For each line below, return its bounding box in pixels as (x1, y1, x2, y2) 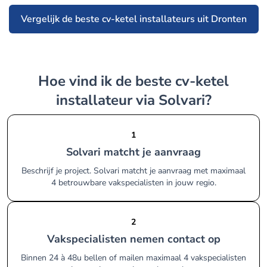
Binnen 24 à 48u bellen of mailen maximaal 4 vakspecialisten (21, 252, 246, 263)
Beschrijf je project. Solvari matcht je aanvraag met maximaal (21, 165, 246, 176)
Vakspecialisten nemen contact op (54, 232, 221, 246)
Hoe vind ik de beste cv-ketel (38, 72, 49, 91)
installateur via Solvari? (55, 91, 212, 110)
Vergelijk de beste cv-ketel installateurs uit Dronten (20, 13, 247, 26)
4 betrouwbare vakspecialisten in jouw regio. (51, 177, 216, 188)
